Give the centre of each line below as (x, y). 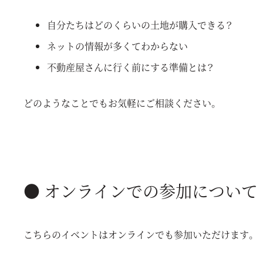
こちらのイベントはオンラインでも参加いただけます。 (140, 235)
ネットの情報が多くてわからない (117, 46)
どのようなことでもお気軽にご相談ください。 (121, 103)
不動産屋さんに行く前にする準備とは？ (130, 68)
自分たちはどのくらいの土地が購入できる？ (140, 25)
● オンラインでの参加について (141, 191)
